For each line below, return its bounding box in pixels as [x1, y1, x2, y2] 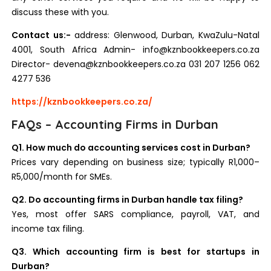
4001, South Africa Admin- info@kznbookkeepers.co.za [11, 44, 260, 56]
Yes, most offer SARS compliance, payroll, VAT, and [11, 208, 260, 220]
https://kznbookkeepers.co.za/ [11, 96, 153, 108]
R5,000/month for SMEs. [11, 171, 113, 183]
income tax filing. [11, 223, 85, 235]
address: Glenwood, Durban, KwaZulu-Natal [70, 29, 260, 41]
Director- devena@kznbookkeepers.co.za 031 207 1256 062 [11, 58, 260, 70]
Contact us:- [11, 29, 71, 41]
